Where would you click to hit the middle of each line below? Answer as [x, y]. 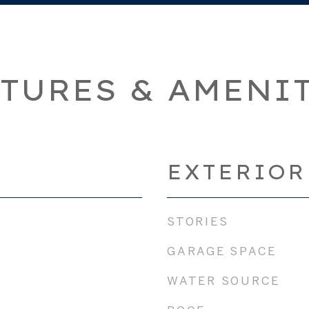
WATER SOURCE [223, 280]
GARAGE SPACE [222, 251]
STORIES [198, 221]
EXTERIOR [237, 172]
